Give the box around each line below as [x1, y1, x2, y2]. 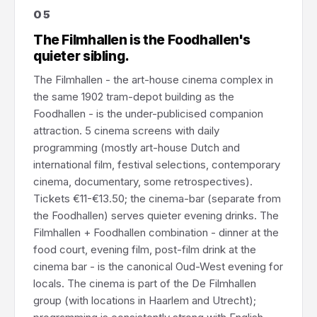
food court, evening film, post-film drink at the [33, 243, 256, 256]
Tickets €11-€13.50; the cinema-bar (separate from [33, 192, 281, 205]
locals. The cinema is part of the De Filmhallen [33, 277, 256, 290]
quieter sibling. [33, 48, 129, 64]
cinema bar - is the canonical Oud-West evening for [33, 260, 283, 273]
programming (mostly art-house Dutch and [33, 141, 240, 154]
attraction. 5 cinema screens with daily [33, 124, 219, 137]
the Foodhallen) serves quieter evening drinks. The [33, 209, 279, 222]
